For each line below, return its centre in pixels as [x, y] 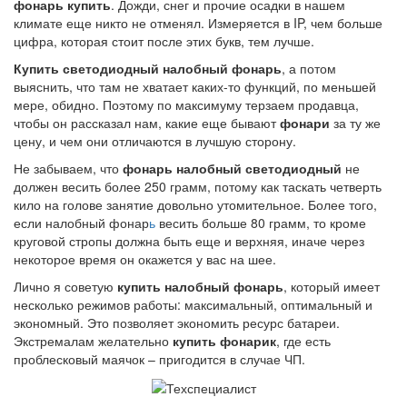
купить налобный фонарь [200, 286]
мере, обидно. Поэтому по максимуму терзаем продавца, [186, 104]
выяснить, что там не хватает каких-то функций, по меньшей [195, 86]
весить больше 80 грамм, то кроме [261, 222]
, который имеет [332, 286]
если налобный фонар [81, 222]
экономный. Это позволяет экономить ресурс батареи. [177, 322]
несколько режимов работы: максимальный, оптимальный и [193, 304]
